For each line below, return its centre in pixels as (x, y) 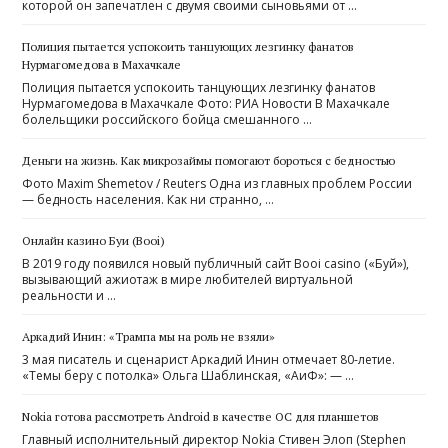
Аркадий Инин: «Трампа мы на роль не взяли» (149, 337)
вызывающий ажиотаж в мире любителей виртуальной (188, 280)
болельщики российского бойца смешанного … (167, 120)
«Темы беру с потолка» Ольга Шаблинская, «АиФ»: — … (188, 376)
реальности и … (69, 296)
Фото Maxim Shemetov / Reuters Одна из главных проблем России (217, 184)
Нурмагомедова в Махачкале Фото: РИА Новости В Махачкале (206, 104)
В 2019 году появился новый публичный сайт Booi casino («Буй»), (216, 264)
